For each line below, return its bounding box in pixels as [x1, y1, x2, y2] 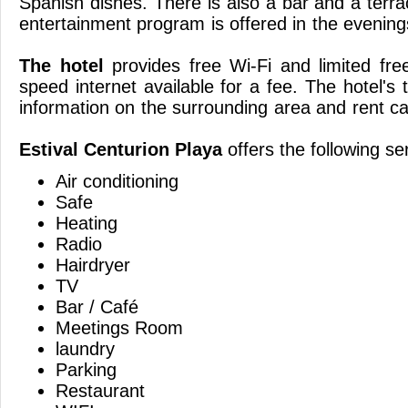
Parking [56, 360, 122, 380]
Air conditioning [56, 171, 184, 191]
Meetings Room [56, 318, 189, 338]
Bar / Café [56, 297, 144, 317]
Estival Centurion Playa [19, 139, 222, 159]
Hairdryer [56, 255, 136, 275]
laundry [56, 339, 120, 359]
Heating [56, 213, 123, 233]
